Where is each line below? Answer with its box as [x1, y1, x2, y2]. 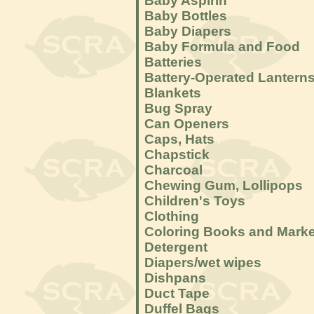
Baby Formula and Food [144, 39, 300, 54]
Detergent [144, 240, 207, 254]
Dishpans [144, 271, 206, 285]
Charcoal [144, 163, 203, 177]
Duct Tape [144, 286, 210, 301]
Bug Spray [144, 101, 212, 116]
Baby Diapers [144, 24, 231, 39]
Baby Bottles [144, 8, 227, 23]
